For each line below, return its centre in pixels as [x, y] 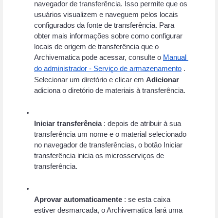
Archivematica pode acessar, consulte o [98, 57]
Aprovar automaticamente [78, 199]
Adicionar [163, 80]
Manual [175, 57]
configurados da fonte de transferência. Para [104, 25]
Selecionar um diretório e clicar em [90, 80]
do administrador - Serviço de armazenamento [108, 68]
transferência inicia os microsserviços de [99, 155]
